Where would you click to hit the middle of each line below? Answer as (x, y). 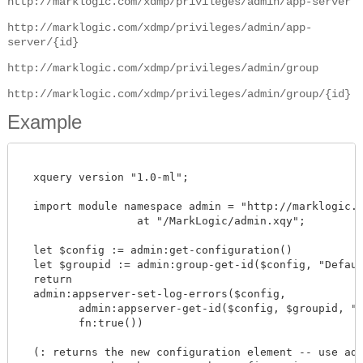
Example (45, 122)
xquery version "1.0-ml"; (105, 177)
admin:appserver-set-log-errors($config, (153, 293)
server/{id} (43, 42)
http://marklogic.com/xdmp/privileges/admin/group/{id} (179, 94)
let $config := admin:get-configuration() (156, 250)
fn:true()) (82, 322)
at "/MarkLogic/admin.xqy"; (72, 220)
